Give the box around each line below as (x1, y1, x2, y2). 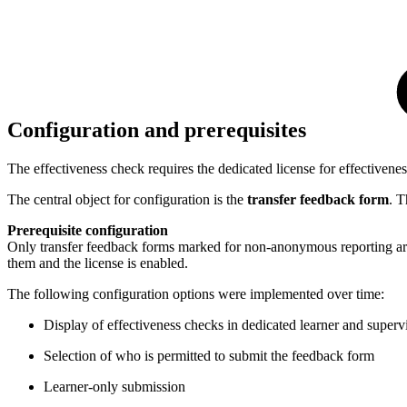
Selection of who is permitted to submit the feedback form (44, 348, 374, 364)
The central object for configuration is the (7, 192, 247, 208)
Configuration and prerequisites (7, 118, 312, 143)
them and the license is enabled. (7, 255, 188, 272)
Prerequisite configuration (7, 223, 168, 239)
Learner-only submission (44, 379, 185, 395)
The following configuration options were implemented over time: (7, 286, 384, 303)
